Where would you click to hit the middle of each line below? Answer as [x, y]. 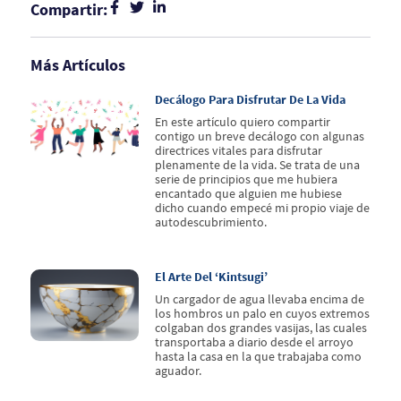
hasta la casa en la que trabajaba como [259, 356]
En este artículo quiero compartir [243, 121]
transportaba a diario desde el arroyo [255, 341]
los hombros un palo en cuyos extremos [263, 313]
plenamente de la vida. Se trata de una [258, 164]
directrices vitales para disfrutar [239, 150]
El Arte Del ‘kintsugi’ [212, 276]
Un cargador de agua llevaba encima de [260, 299]
